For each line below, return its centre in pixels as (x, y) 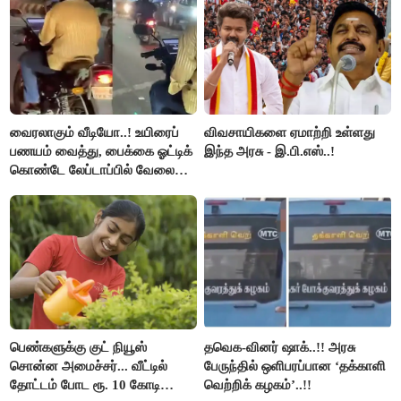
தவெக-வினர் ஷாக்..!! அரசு (280, 347)
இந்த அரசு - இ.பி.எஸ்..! (270, 151)
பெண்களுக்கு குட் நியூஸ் (79, 347)
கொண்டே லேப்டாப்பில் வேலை (93, 170)
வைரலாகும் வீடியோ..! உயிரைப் (95, 132)
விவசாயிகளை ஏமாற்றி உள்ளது (290, 132)
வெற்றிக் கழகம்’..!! (258, 384)
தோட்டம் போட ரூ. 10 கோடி (85, 384)
